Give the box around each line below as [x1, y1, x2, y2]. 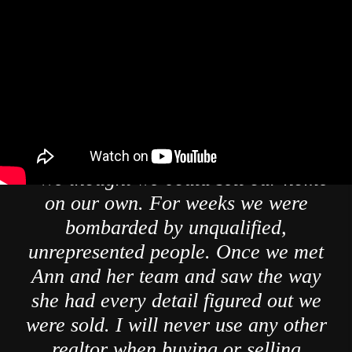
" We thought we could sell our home [24, 167, 328, 190]
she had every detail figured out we [31, 288, 321, 312]
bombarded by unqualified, [65, 215, 287, 239]
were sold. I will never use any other [25, 313, 327, 336]
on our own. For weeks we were [44, 191, 308, 214]
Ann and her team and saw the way [31, 264, 321, 288]
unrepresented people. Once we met [28, 240, 324, 263]
